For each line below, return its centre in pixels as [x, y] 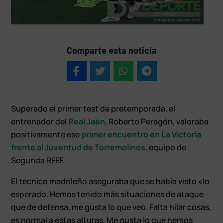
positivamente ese [46, 134]
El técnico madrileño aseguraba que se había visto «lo [111, 181]
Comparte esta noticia [111, 50]
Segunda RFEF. [38, 160]
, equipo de [166, 147]
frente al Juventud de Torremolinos [78, 147]
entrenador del [40, 121]
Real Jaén [87, 121]
